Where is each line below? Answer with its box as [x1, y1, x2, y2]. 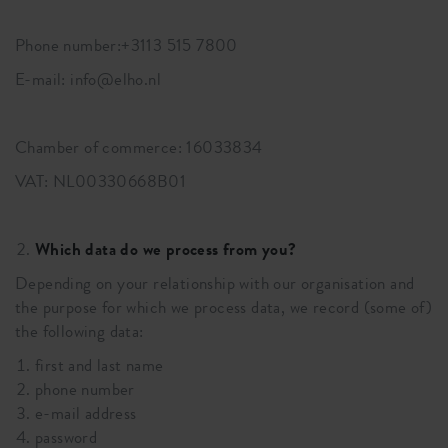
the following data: [15, 319, 144, 344]
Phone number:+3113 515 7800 [15, 33, 238, 58]
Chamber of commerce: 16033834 [15, 135, 263, 160]
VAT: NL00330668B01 [15, 169, 187, 194]
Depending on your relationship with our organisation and [15, 271, 415, 296]
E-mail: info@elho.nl [15, 67, 161, 92]
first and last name [35, 353, 164, 378]
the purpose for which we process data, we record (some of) [15, 295, 433, 320]
